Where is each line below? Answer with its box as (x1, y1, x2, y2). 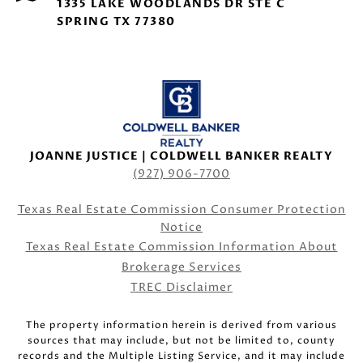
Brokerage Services (122, 258, 241, 275)
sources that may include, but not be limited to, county (28, 333, 335, 348)
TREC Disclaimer (130, 279, 233, 295)
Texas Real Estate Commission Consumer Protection (17, 201, 346, 217)
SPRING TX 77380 (57, 13, 176, 29)
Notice (160, 219, 203, 235)
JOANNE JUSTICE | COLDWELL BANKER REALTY (30, 147, 333, 164)
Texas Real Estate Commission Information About (25, 238, 338, 254)
